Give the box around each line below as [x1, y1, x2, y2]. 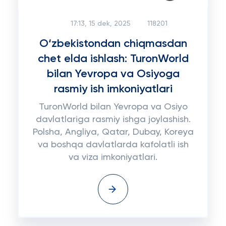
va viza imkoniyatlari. [69, 153, 157, 162]
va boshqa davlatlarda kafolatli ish [37, 140, 189, 149]
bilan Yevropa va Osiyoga [46, 69, 180, 80]
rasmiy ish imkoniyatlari [53, 84, 173, 95]
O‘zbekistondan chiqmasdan [39, 38, 187, 49]
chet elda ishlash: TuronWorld [37, 53, 189, 65]
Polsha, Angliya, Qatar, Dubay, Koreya [32, 128, 194, 137]
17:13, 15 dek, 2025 [70, 20, 131, 27]
